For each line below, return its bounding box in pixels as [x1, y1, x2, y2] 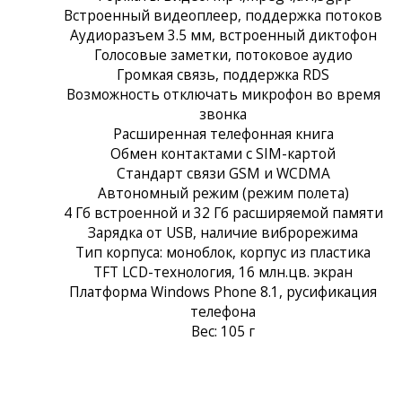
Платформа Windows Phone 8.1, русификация [69, 281, 377, 301]
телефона [190, 301, 256, 321]
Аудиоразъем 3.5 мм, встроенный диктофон [69, 24, 377, 45]
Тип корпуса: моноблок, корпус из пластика [75, 241, 371, 262]
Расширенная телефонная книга [112, 123, 334, 144]
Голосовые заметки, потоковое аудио [93, 44, 353, 65]
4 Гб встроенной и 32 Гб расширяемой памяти [63, 202, 383, 223]
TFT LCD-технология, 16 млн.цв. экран [93, 261, 353, 282]
